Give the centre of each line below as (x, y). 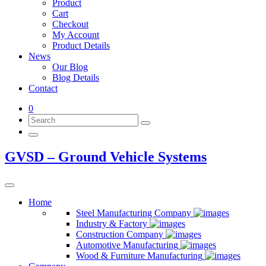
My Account (76, 35)
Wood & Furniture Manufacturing (139, 255)
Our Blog (70, 67)
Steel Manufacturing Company (134, 213)
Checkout (70, 24)
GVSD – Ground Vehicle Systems (106, 156)
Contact (43, 88)
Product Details (81, 45)
